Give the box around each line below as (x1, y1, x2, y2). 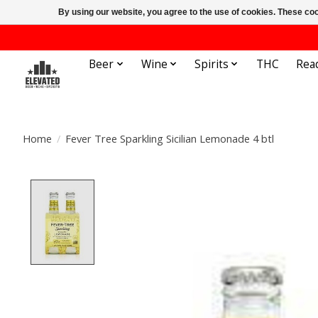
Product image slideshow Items (102, 179, 287, 197)
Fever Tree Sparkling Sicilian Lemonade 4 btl (65, 131, 274, 146)
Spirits (194, 56, 229, 72)
